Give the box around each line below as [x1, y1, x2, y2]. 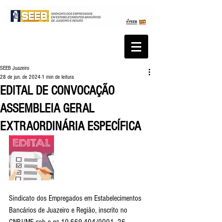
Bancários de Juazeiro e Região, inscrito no [9, 206, 129, 215]
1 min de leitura [42, 74, 74, 80]
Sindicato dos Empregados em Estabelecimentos [9, 194, 143, 203]
